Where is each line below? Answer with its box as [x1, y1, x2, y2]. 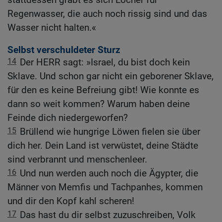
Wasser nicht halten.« [7, 22, 96, 34]
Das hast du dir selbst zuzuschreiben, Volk [20, 209, 196, 221]
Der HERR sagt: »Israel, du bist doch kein [20, 56, 190, 68]
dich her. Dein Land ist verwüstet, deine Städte [7, 140, 198, 152]
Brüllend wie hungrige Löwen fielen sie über [20, 126, 200, 138]
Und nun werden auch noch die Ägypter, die [20, 167, 198, 179]
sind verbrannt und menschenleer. [7, 154, 147, 166]
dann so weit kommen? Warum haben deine [7, 98, 190, 110]
